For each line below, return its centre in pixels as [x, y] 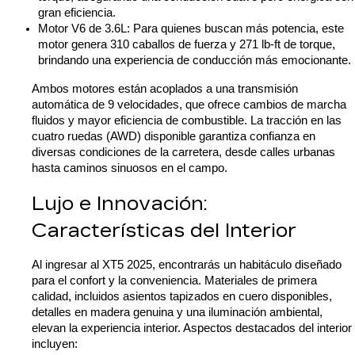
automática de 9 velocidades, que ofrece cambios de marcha [189, 104]
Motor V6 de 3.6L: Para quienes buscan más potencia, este [191, 28]
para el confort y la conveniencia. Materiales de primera [174, 281]
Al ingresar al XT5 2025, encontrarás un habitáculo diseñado [187, 265]
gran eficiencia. [77, 12]
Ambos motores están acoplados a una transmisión [165, 88]
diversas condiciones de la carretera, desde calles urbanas [183, 152]
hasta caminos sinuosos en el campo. [130, 168]
